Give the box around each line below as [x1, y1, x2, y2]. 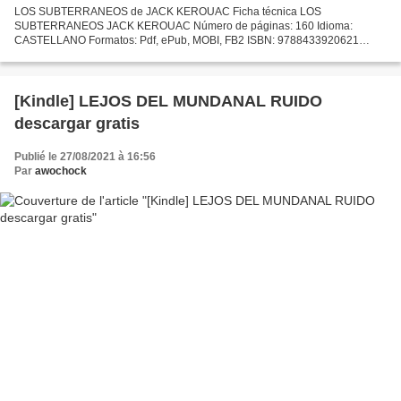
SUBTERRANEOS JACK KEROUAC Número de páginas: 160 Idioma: [14, 19, 353, 32]
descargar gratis [14, 114, 140, 132]
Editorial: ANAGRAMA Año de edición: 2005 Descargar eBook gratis [14, 47, 346, 61]
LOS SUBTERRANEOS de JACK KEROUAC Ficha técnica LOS [14, 4, 321, 18]
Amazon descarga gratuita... [14, 62, 150, 75]
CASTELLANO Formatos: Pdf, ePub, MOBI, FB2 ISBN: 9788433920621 [14, 33, 359, 47]
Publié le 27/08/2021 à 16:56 [14, 149, 156, 163]
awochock [35, 164, 87, 177]
